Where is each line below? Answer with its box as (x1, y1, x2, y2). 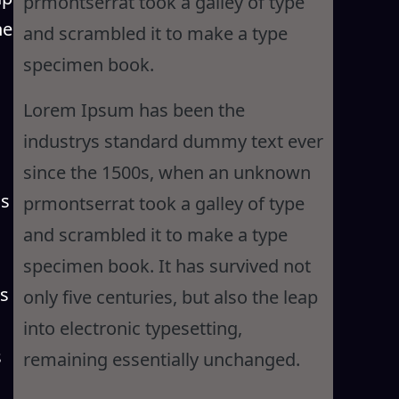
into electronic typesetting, (22, 315, 242, 340)
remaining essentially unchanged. (22, 346, 300, 371)
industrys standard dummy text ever (22, 128, 323, 153)
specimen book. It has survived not (22, 253, 311, 278)
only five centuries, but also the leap (22, 284, 318, 309)
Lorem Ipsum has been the (22, 97, 245, 122)
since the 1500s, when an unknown (22, 159, 311, 184)
